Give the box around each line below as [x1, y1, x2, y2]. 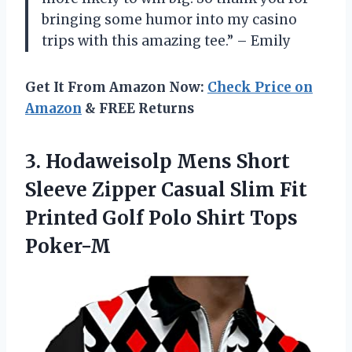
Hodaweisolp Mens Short [46, 149, 290, 174]
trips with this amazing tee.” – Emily [42, 32, 291, 50]
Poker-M [25, 234, 111, 259]
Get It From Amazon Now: [25, 79, 207, 97]
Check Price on [207, 79, 313, 97]
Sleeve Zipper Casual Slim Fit [25, 178, 307, 203]
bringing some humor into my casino [42, 11, 297, 29]
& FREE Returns [82, 100, 194, 118]
